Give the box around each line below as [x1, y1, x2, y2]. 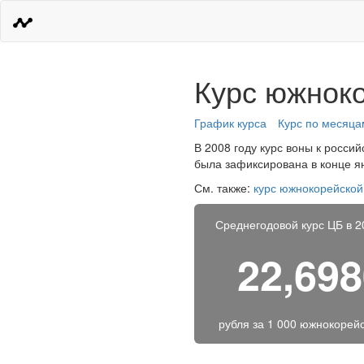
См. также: [194, 180, 253, 196]
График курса [194, 115, 266, 131]
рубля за [218, 315, 267, 331]
